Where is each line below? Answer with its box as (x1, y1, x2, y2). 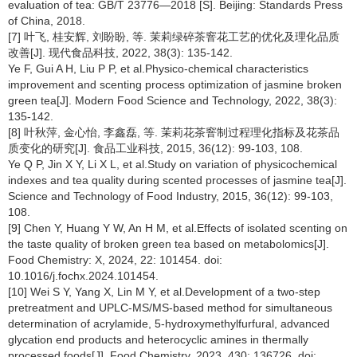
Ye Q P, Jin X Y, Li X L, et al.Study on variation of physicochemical (8, 157, 337, 171)
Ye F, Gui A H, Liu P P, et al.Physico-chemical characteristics (8, 61, 308, 75)
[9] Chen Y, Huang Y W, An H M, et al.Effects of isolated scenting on (8, 221, 347, 234)
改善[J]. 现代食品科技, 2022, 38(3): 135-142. (8, 45, 233, 59)
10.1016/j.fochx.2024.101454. (8, 269, 159, 282)
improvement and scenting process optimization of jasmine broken (8, 77, 342, 91)
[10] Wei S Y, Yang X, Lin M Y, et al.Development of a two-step (8, 284, 320, 298)
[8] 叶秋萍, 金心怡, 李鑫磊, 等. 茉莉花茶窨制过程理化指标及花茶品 (8, 125, 339, 139)
